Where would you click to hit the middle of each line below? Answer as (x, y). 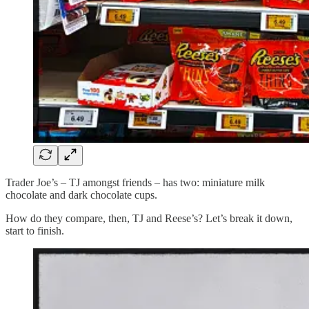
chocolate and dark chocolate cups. (81, 195)
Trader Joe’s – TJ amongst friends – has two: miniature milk (135, 183)
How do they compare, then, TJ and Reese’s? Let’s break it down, (149, 219)
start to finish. (35, 231)
